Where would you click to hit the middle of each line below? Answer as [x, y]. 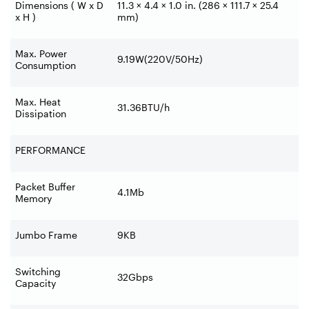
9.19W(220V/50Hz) [160, 59]
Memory [33, 198]
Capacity [36, 283]
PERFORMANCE [50, 150]
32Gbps [135, 277]
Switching [38, 271]
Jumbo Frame [46, 235]
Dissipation [41, 113]
